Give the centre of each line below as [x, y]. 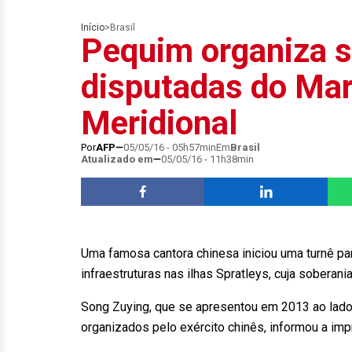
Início [93, 27]
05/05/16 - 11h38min [207, 159]
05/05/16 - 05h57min [170, 147]
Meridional [159, 123]
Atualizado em [117, 159]
